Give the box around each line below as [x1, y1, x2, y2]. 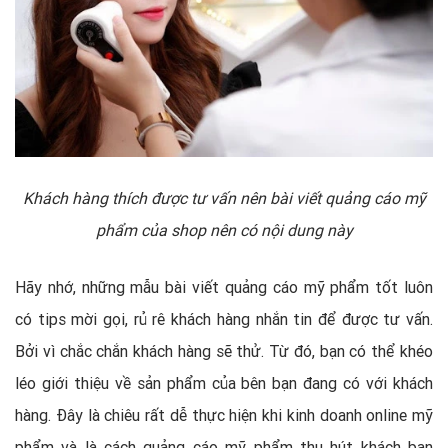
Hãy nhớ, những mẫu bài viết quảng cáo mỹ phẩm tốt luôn [15, 277, 433, 298]
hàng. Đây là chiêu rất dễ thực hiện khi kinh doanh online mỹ [15, 405, 433, 426]
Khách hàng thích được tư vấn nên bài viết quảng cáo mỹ [22, 188, 426, 209]
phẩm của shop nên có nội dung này [95, 220, 353, 241]
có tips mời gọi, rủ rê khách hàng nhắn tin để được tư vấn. [15, 309, 433, 330]
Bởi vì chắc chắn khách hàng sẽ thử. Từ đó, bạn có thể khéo [15, 341, 433, 362]
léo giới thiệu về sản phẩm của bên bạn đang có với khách [15, 373, 433, 394]
